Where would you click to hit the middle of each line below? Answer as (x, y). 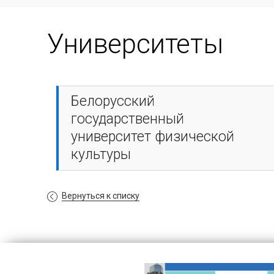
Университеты (135, 44)
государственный (128, 119)
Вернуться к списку (101, 195)
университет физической (153, 136)
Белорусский (113, 101)
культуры (101, 154)
